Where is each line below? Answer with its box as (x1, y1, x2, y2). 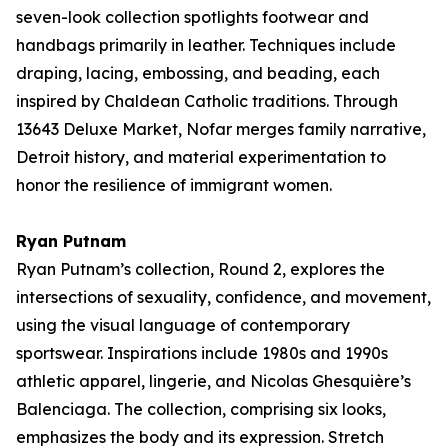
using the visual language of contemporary (16, 315, 350, 335)
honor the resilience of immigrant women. (16, 175, 332, 195)
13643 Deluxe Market (16, 119, 178, 139)
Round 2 (218, 259, 282, 279)
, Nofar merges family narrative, (178, 119, 426, 139)
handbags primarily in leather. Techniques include (16, 35, 396, 55)
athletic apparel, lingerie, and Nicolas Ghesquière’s (16, 371, 411, 391)
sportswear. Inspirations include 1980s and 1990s (16, 343, 388, 363)
